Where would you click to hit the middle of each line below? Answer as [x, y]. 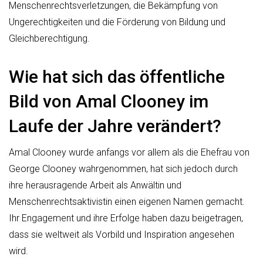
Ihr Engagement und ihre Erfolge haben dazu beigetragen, [126, 218]
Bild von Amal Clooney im [109, 102]
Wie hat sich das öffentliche [117, 77]
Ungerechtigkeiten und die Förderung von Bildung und [117, 22]
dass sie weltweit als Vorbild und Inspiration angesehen [122, 235]
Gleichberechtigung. [49, 39]
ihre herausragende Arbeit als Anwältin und [95, 186]
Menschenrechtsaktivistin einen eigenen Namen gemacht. [127, 202]
